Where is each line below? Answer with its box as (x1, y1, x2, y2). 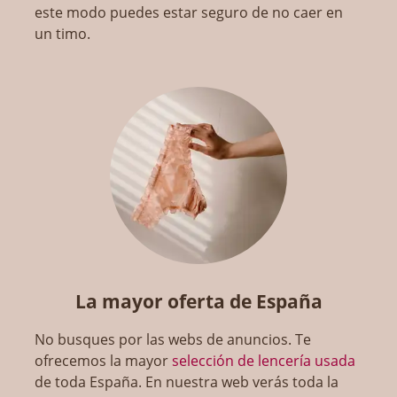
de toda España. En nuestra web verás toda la (35, 372, 339, 393)
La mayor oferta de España (74, 289, 323, 315)
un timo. (35, 24, 91, 44)
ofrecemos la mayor (35, 351, 173, 371)
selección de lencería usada (172, 351, 356, 371)
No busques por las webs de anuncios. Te (35, 330, 312, 350)
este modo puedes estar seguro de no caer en (35, 3, 344, 23)
